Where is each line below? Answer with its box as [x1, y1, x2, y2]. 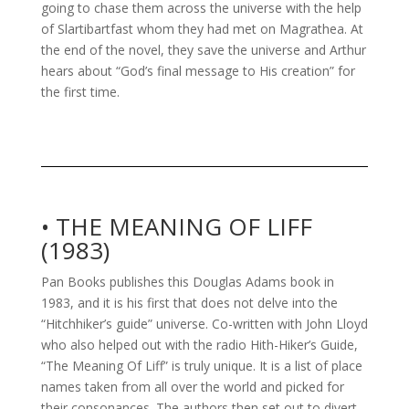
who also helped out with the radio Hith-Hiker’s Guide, [40, 335, 358, 353]
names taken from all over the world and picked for [40, 377, 344, 395]
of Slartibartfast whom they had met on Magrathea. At [40, 19, 363, 37]
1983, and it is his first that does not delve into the [40, 293, 338, 311]
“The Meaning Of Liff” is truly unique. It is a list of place [40, 356, 362, 374]
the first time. [40, 82, 120, 100]
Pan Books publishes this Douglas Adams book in [40, 272, 334, 290]
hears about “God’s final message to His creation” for [40, 61, 355, 79]
